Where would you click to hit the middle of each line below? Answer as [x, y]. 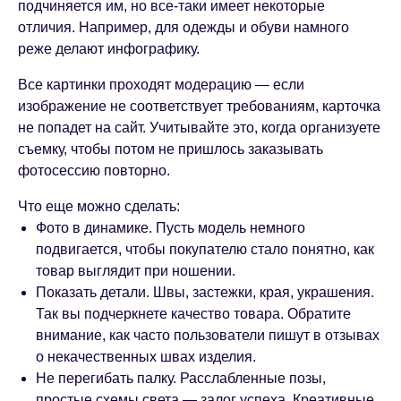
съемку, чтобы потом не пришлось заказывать [171, 149]
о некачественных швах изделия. [146, 357]
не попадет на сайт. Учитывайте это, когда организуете [199, 128]
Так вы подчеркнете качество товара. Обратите [193, 314]
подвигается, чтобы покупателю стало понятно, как [205, 250]
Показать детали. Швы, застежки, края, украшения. [205, 293]
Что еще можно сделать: [99, 207]
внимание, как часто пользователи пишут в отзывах [208, 336]
